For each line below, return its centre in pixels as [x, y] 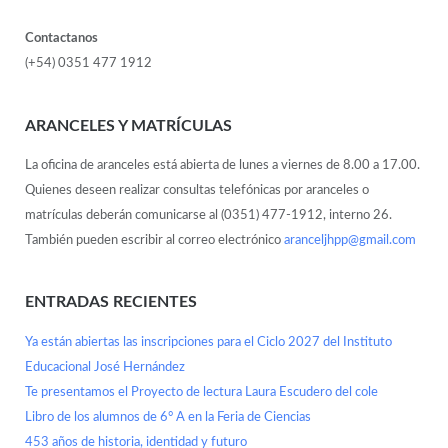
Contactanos [61, 39]
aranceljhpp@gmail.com [349, 240]
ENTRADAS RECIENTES [110, 302]
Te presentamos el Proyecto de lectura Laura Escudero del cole [201, 392]
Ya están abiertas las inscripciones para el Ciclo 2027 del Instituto [208, 342]
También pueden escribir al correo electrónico [154, 240]
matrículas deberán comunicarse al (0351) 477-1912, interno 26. [208, 215]
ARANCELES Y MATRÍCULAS [128, 125]
